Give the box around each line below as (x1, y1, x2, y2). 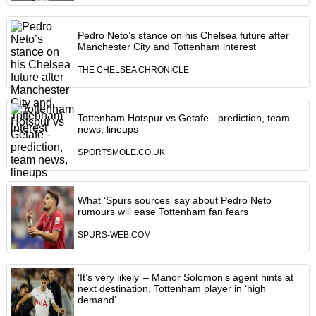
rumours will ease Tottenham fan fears (77, 206, 248, 218)
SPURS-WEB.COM (77, 231, 151, 240)
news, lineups (77, 123, 138, 135)
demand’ (77, 294, 116, 306)
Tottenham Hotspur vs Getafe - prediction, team (77, 112, 290, 124)
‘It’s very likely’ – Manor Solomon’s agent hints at (77, 272, 293, 284)
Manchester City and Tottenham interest (77, 41, 256, 53)
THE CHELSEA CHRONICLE (77, 66, 189, 75)
